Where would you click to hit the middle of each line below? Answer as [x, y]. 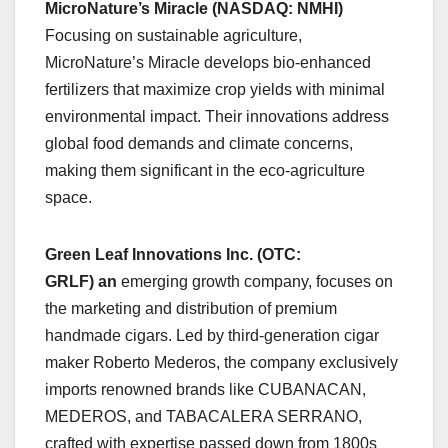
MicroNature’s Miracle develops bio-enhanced [208, 63]
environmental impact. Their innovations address [217, 117]
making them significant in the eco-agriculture [205, 171]
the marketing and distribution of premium [191, 309]
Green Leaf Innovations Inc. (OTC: [173, 255]
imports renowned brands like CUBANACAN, [205, 390]
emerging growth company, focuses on [257, 282]
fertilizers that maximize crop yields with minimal [215, 90]
